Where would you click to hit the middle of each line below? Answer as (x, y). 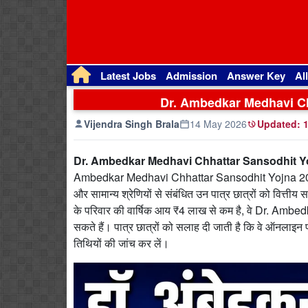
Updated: (279, 124)
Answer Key (256, 76)
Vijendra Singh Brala (132, 124)
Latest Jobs (128, 76)
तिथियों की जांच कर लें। (121, 243)
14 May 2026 (218, 124)
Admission (191, 76)
